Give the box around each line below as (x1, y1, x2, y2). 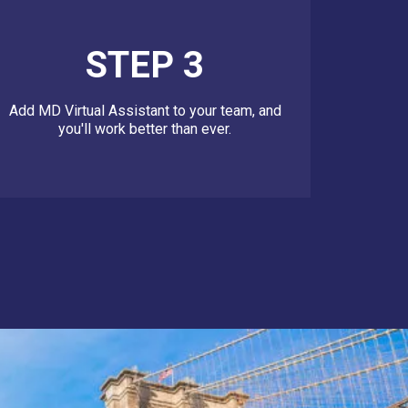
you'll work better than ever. (58, 120, 232, 138)
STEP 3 (86, 44, 205, 87)
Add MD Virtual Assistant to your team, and (8, 102, 281, 120)
